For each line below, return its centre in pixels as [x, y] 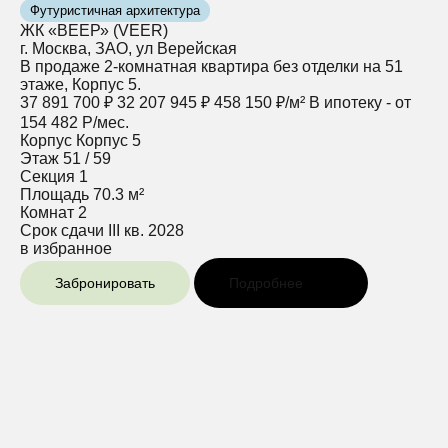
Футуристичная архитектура [115, 11]
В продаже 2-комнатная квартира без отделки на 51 [211, 67]
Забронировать [105, 283]
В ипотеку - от [360, 103]
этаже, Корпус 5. [80, 85]
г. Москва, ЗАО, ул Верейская [128, 49]
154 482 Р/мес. [74, 123]
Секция [47, 177]
